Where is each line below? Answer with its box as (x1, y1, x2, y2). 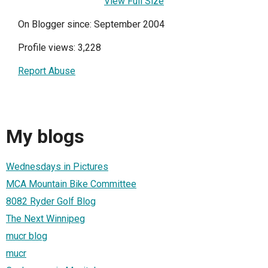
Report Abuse (18, 65, 75, 77)
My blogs (6, 125, 84, 148)
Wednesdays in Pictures (6, 160, 108, 172)
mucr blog (6, 230, 47, 242)
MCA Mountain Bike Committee (6, 178, 136, 190)
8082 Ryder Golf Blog (6, 195, 96, 207)
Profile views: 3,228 (18, 42, 101, 53)
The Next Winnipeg (6, 212, 85, 224)
